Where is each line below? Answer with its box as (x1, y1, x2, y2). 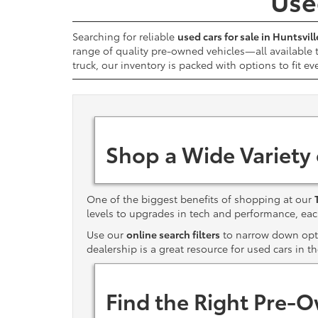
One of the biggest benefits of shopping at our (87, 192, 314, 206)
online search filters (126, 227, 220, 241)
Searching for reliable (72, 29, 177, 43)
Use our (87, 227, 126, 241)
